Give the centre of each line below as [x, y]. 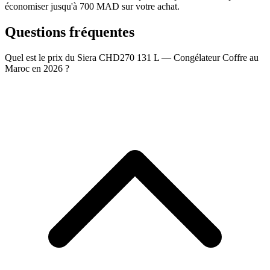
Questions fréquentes [70, 32]
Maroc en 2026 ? [37, 68]
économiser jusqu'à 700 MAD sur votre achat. [92, 7]
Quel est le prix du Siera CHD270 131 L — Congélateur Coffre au [132, 57]
